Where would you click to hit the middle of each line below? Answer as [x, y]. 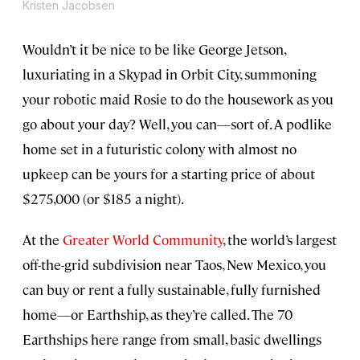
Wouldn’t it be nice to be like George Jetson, [154, 49]
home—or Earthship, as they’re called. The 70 [157, 315]
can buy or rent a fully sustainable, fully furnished [172, 290]
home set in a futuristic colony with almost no [160, 149]
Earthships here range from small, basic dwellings [172, 340]
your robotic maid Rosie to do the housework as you [178, 99]
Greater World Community [143, 240]
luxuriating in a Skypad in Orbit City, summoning [170, 74]
